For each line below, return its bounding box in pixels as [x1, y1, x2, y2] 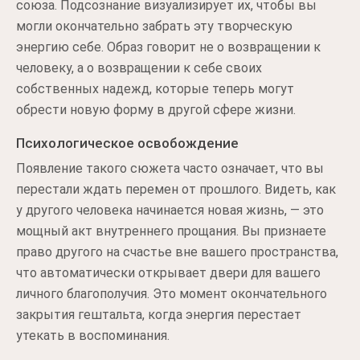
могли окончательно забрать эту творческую [16, 18, 292, 34]
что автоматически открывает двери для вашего [16, 265, 321, 280]
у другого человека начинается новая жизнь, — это [16, 202, 324, 218]
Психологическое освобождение [16, 135, 239, 151]
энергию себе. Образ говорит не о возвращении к [16, 39, 321, 55]
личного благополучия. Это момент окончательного [16, 286, 327, 301]
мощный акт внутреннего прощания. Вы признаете [16, 223, 326, 239]
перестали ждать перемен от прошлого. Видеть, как [16, 182, 336, 197]
